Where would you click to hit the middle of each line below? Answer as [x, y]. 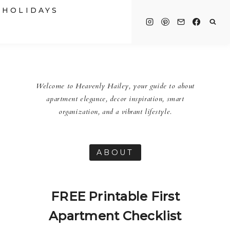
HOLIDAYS [30, 11]
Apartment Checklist [115, 216]
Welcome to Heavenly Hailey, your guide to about [115, 86]
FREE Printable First [115, 197]
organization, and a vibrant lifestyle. [115, 111]
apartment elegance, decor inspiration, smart [115, 99]
